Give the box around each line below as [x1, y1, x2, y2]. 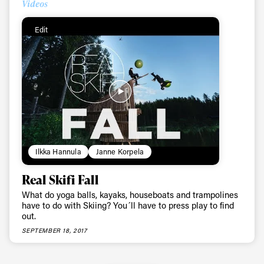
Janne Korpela [95, 147, 144, 156]
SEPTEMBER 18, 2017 [22, 226, 87, 235]
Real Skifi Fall [22, 170, 99, 188]
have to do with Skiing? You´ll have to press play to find [22, 200, 235, 212]
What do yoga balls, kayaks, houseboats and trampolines [22, 189, 239, 201]
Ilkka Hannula [35, 147, 81, 156]
